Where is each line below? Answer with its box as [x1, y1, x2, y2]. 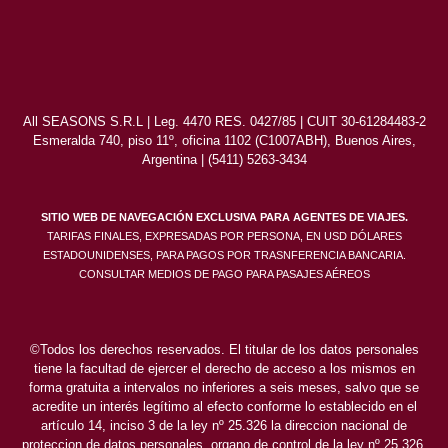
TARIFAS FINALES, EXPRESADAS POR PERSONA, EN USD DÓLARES [46, 229, 402, 242]
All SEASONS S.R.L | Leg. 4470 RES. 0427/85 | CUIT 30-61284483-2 [22, 113, 426, 129]
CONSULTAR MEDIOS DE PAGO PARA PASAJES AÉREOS [78, 267, 370, 280]
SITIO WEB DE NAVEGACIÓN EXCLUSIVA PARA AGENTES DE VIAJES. [40, 210, 408, 223]
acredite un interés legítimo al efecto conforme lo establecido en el [31, 398, 417, 414]
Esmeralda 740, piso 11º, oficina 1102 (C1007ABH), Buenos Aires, [32, 132, 416, 148]
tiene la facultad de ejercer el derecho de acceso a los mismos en [33, 360, 415, 376]
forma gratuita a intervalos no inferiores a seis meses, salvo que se [29, 379, 419, 395]
